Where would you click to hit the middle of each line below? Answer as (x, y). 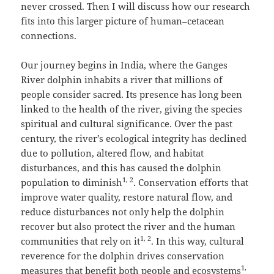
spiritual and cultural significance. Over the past (127, 124)
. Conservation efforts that (191, 183)
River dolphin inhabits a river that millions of (122, 80)
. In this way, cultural (198, 241)
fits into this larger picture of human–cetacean (123, 21)
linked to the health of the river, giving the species (132, 109)
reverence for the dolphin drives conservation (123, 256)
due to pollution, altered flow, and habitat (113, 153)
